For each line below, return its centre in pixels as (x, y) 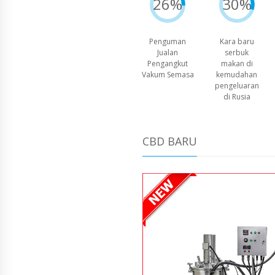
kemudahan (237, 75)
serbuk (237, 53)
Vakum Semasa (168, 75)
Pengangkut (168, 64)
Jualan (168, 53)
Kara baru (237, 42)
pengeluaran (237, 86)
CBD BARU (170, 141)
